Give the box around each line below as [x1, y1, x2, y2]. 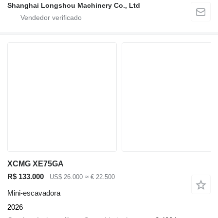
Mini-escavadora [7, 189, 60, 198]
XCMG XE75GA [7, 159, 64, 168]
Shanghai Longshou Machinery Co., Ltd [7, 1, 140, 9]
